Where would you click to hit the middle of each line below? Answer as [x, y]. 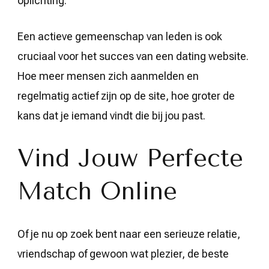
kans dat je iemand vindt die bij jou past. [111, 116]
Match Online [97, 191]
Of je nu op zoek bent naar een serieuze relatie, [129, 234]
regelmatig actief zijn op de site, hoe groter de [126, 96]
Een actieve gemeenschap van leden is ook [120, 36]
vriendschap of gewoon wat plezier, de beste [123, 254]
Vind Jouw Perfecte [130, 158]
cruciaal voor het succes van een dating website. [133, 56]
